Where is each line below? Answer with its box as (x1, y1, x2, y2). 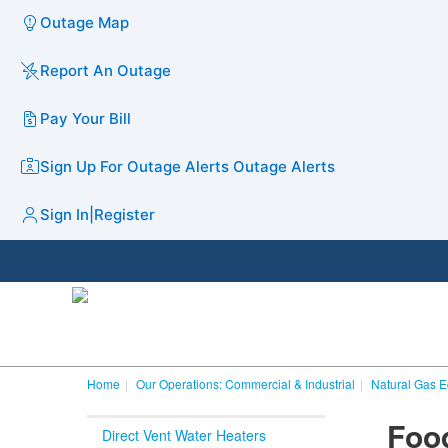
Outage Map (40, 12, 129, 32)
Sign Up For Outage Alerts (40, 156, 229, 176)
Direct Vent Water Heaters (102, 425, 266, 445)
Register (94, 204, 155, 224)
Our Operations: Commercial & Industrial (136, 375, 355, 392)
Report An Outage (40, 60, 171, 80)
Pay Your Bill (40, 108, 131, 128)
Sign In (40, 204, 89, 224)
